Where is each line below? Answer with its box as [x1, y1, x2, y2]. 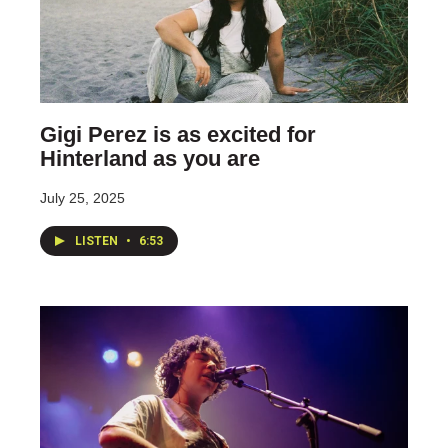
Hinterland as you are [40, 145, 260, 171]
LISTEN [75, 233, 121, 248]
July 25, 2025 [40, 189, 125, 206]
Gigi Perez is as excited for [40, 121, 316, 147]
